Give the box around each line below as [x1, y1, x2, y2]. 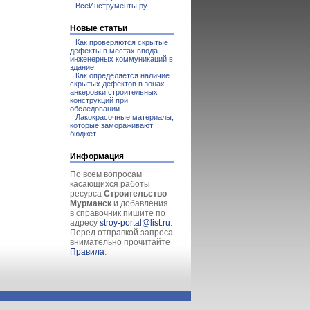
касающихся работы [70, 179, 150, 189]
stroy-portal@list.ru [100, 218, 170, 228]
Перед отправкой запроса [70, 228, 173, 237]
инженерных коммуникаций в [70, 55, 173, 63]
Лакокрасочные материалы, [75, 113, 174, 121]
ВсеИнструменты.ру [75, 1, 147, 10]
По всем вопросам [70, 170, 142, 179]
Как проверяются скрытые [75, 38, 168, 46]
